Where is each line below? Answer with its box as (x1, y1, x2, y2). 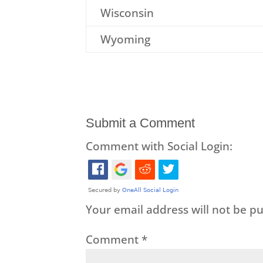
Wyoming (100, 31, 150, 47)
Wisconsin (100, 5, 154, 21)
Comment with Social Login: (85, 138, 232, 154)
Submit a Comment (85, 115, 195, 130)
